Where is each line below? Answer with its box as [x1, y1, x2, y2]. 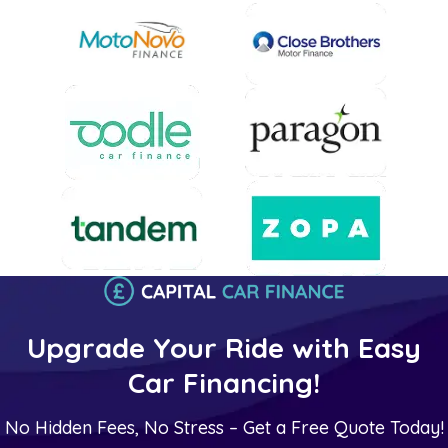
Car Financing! [128, 364, 320, 400]
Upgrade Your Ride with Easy [27, 329, 421, 365]
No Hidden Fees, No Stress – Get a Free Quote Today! [4, 415, 444, 439]
